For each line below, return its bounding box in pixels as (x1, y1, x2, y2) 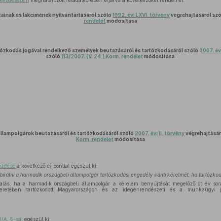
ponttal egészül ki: (51, 163, 98, 169)
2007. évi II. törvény (135, 130, 185, 136)
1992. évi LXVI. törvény (112, 12, 170, 18)
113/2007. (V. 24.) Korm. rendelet (61, 53, 144, 59)
